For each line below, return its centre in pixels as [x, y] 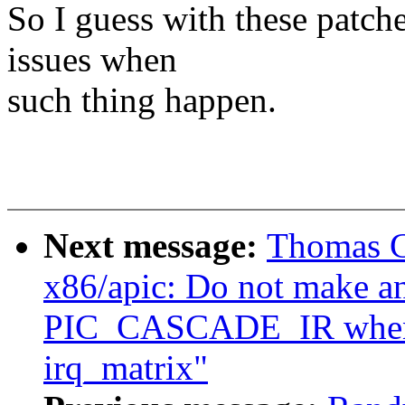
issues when [92, 60]
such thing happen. [142, 100]
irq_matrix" [126, 368]
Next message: [155, 246]
